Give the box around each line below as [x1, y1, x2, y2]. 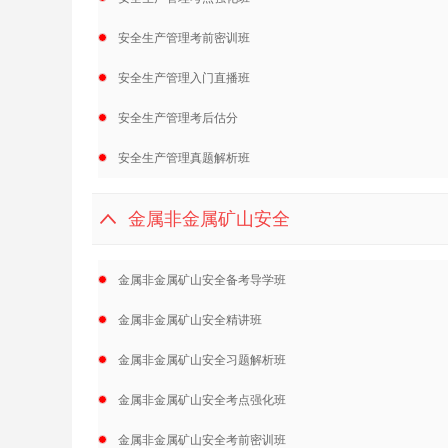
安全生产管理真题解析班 [118, 151, 250, 165]
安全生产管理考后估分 [118, 111, 238, 125]
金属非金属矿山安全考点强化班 [118, 393, 286, 407]
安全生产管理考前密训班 [118, 31, 250, 45]
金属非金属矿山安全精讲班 [118, 313, 262, 327]
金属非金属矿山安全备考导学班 [118, 273, 286, 287]
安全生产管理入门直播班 [118, 71, 250, 85]
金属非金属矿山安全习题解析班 [118, 353, 286, 367]
